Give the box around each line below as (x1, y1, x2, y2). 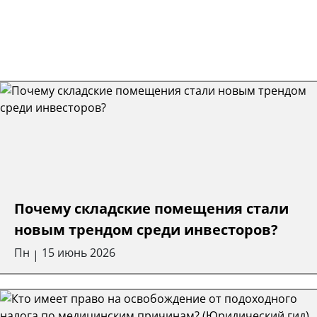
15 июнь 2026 (42, 244, 115, 260)
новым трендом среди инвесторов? (14, 219, 278, 239)
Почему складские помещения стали (14, 198, 289, 218)
